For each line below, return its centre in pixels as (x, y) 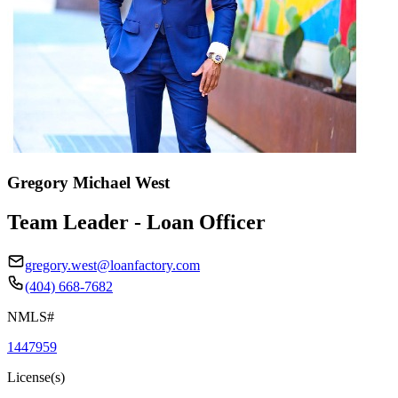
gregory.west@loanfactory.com (112, 265)
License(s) (36, 377)
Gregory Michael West (88, 182)
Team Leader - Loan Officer (136, 222)
